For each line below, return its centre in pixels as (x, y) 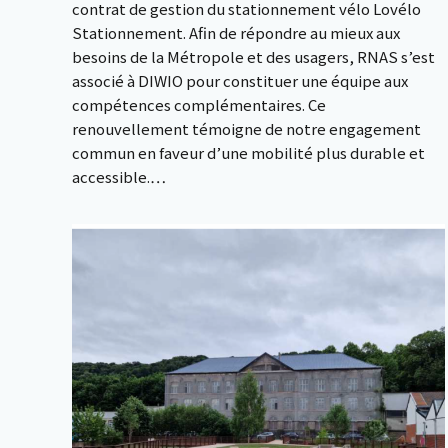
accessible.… (119, 176)
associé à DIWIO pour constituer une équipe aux (240, 80)
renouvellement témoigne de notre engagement (246, 128)
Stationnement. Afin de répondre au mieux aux (236, 32)
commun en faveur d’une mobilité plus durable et (248, 152)
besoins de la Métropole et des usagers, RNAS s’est (253, 56)
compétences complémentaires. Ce (199, 104)
